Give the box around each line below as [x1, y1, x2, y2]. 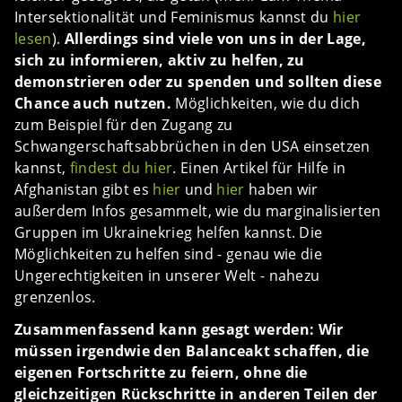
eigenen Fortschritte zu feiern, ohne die [14, 363, 308, 382]
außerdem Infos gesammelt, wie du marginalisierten [14, 201, 381, 221]
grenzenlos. [14, 287, 104, 307]
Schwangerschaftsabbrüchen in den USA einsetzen [14, 136, 371, 156]
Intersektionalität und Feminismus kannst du [14, 7, 334, 27]
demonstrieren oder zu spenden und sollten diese [14, 72, 382, 92]
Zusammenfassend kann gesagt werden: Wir [14, 319, 344, 339]
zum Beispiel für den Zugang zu [14, 115, 233, 135]
